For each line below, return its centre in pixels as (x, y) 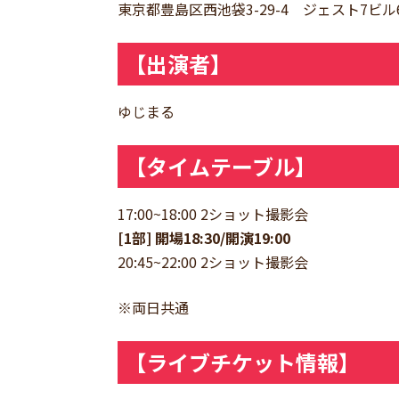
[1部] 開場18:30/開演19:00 (204, 238)
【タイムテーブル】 (220, 167)
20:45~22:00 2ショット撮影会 (213, 262)
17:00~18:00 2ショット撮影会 (213, 214)
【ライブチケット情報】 (242, 362)
